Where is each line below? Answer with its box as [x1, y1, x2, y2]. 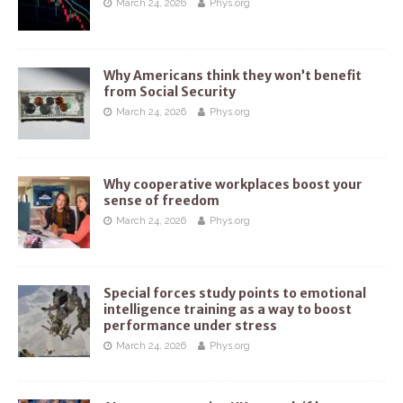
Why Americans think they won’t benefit [103, 67, 362, 85]
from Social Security [103, 84, 236, 101]
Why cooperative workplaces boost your [103, 176, 363, 193]
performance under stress [103, 318, 277, 335]
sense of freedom [103, 193, 219, 210]
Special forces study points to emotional [103, 285, 366, 302]
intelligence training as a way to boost [103, 301, 352, 318]
